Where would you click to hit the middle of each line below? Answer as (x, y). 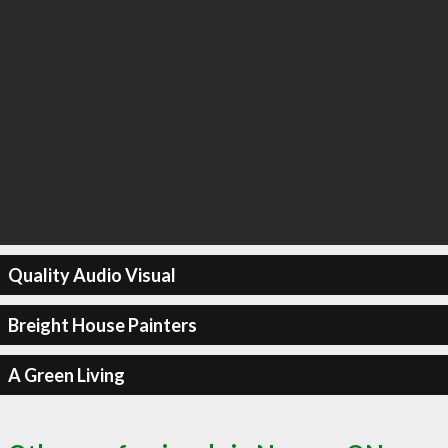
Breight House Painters (102, 324)
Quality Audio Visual (91, 274)
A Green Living (66, 374)
